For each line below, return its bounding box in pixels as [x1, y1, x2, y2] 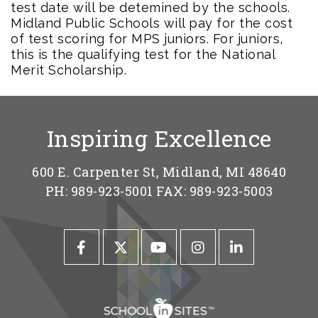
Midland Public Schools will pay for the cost [11, 15, 292, 31]
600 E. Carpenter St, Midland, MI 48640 [32, 163, 286, 180]
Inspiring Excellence [46, 122, 272, 153]
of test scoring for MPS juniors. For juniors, [11, 31, 283, 46]
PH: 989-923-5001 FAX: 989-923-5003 [45, 182, 273, 199]
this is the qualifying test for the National [11, 46, 275, 62]
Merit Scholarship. [11, 62, 126, 77]
